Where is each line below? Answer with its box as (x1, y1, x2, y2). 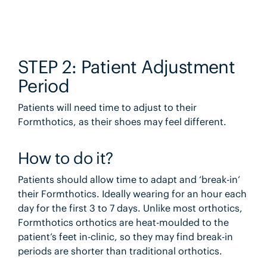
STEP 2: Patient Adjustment (17, 55, 235, 78)
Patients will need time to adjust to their (17, 101, 197, 113)
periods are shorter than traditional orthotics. (17, 244, 222, 257)
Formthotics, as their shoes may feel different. (17, 115, 226, 128)
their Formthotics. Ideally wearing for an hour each (17, 187, 247, 200)
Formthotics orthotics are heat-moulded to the (17, 216, 229, 228)
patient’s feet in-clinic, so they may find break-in (17, 230, 233, 243)
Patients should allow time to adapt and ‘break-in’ (17, 173, 240, 185)
